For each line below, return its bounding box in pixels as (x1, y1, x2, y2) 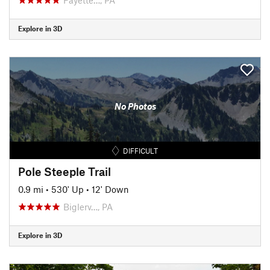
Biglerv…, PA (63, 201, 113, 212)
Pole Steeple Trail (18, 164, 111, 178)
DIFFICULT (123, 146, 159, 155)
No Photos (114, 101, 156, 111)
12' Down (92, 183, 129, 195)
